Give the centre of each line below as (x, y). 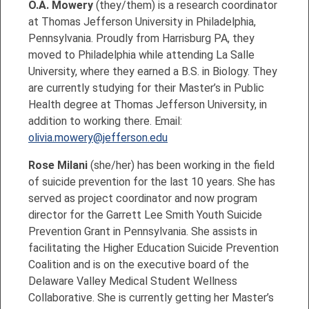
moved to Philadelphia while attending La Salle (141, 54)
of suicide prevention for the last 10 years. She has (152, 181)
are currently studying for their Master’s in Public (146, 88)
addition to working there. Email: (105, 121)
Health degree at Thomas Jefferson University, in (148, 104)
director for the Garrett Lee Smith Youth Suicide (145, 215)
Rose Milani (58, 165)
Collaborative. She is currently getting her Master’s (151, 297)
